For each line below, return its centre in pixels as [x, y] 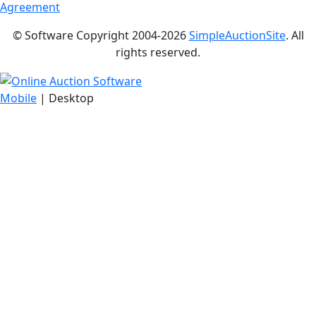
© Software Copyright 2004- [86, 36]
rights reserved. [158, 53]
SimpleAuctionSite [237, 36]
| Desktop [65, 98]
